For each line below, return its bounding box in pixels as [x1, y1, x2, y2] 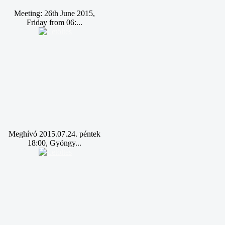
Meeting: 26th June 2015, [14, 9, 95, 18]
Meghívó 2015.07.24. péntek [8, 130, 100, 138]
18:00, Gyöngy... [27, 139, 81, 147]
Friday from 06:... [26, 18, 82, 27]
